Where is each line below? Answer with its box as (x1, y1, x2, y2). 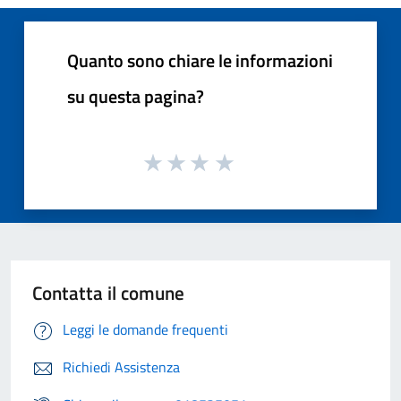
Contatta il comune (32, 278, 184, 308)
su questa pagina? (67, 81, 204, 110)
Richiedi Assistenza (63, 356, 180, 379)
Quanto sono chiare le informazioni (67, 46, 333, 74)
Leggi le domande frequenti (63, 319, 228, 341)
